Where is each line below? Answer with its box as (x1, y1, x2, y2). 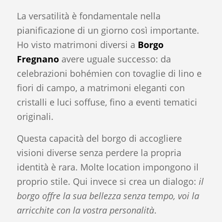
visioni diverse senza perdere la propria (16, 147, 181, 159)
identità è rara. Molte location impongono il (16, 161, 199, 173)
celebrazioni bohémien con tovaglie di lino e (16, 67, 202, 79)
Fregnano (16, 53, 59, 65)
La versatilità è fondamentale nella (16, 9, 161, 22)
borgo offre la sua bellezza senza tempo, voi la (16, 190, 199, 202)
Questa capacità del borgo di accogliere (16, 132, 182, 145)
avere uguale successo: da (58, 53, 171, 65)
